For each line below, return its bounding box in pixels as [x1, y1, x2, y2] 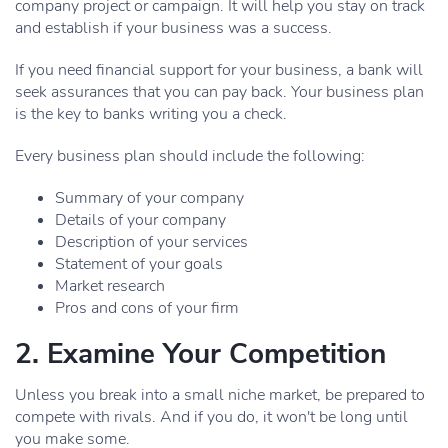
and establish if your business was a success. [15, 17, 332, 39]
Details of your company [55, 209, 226, 231]
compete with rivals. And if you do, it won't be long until [15, 406, 408, 428]
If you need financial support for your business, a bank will [15, 59, 423, 81]
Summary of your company [55, 187, 244, 209]
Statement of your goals [55, 253, 223, 275]
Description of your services [55, 231, 248, 253]
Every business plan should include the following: [15, 145, 365, 167]
